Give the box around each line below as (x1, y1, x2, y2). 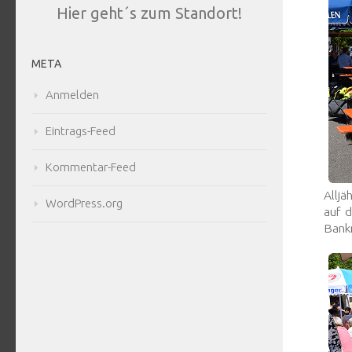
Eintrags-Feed (46, 124, 115, 138)
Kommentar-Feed (46, 160, 136, 174)
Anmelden (46, 88, 99, 102)
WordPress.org (46, 196, 123, 211)
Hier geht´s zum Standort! (57, 4, 242, 23)
